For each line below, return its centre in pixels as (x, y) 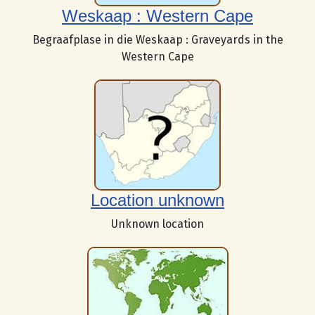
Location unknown (157, 200)
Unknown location (157, 224)
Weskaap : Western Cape (157, 15)
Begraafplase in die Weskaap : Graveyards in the (157, 39)
